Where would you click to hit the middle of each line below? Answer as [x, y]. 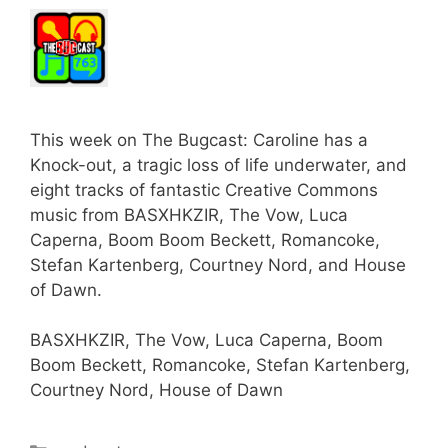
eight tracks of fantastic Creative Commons [204, 189]
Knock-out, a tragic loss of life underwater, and [218, 164]
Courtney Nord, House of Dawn [156, 390]
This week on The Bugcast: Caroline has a [199, 139]
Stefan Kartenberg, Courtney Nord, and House [218, 264]
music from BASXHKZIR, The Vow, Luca [189, 214]
